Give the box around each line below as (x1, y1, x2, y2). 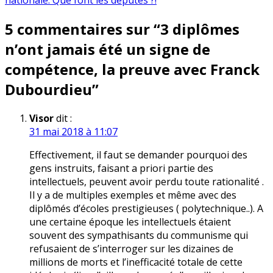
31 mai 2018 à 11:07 (29, 125, 118, 139)
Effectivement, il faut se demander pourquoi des (29, 148, 247, 162)
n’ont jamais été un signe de (5, 39, 210, 60)
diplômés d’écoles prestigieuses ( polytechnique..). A (29, 202, 263, 216)
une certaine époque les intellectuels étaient (29, 215, 231, 229)
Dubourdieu (5, 79, 92, 100)
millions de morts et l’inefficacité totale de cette (29, 255, 243, 269)
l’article (4, 6, 60, 27)
